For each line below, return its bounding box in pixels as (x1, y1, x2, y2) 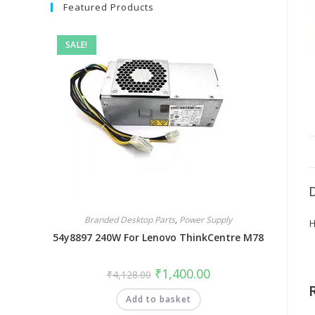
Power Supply (179, 214, 232, 226)
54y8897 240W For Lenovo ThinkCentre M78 (53, 231, 264, 244)
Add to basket (125, 293, 191, 305)
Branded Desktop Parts (84, 214, 175, 226)
